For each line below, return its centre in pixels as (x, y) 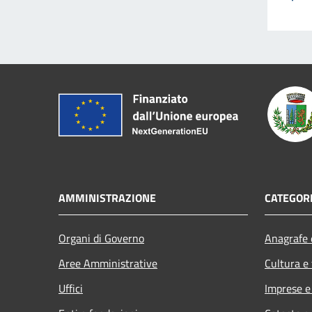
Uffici (71, 288)
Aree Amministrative (108, 263)
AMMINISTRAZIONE (107, 197)
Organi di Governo (101, 238)
